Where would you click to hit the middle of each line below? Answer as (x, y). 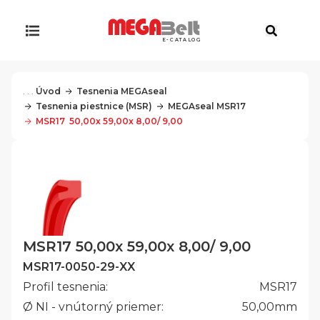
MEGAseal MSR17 (206, 106)
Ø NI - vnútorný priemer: (93, 307)
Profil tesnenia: (65, 287)
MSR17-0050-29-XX (79, 267)
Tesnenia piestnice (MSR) (94, 106)
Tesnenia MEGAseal (121, 91)
